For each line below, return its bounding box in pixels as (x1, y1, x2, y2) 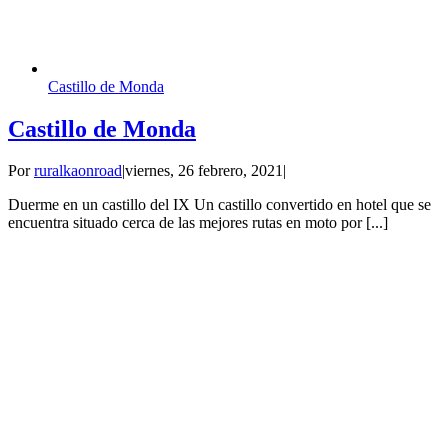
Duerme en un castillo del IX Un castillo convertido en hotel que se (8, 196, 431, 214)
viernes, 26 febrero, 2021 (125, 162, 283, 180)
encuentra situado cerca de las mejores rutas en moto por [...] (8, 214, 388, 232)
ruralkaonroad (34, 162, 122, 180)
